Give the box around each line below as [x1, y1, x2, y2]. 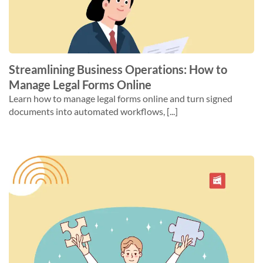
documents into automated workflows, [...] [9, 106, 178, 117]
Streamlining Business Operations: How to [9, 62, 227, 76]
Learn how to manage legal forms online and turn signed [9, 93, 232, 104]
